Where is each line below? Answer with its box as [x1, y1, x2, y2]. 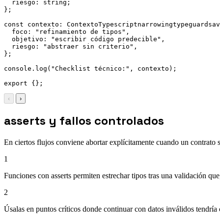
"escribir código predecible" [51, 35, 161, 43]
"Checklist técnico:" [51, 64, 130, 72]
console [4, 64, 31, 72]
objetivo [12, 35, 43, 43]
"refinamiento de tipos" [35, 27, 126, 35]
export [4, 79, 27, 87]
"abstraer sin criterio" [43, 42, 134, 50]
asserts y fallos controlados [4, 113, 164, 129]
